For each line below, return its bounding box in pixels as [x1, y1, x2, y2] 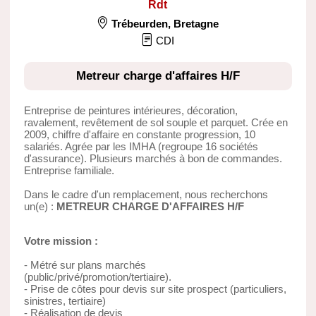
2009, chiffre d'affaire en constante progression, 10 [23, 128, 255, 140]
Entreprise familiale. [23, 164, 114, 176]
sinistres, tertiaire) [23, 294, 106, 307]
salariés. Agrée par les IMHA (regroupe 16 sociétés [23, 140, 258, 152]
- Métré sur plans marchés [23, 258, 146, 271]
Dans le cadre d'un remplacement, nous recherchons [23, 188, 268, 200]
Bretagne [174, 17, 219, 30]
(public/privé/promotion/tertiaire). [23, 270, 171, 283]
